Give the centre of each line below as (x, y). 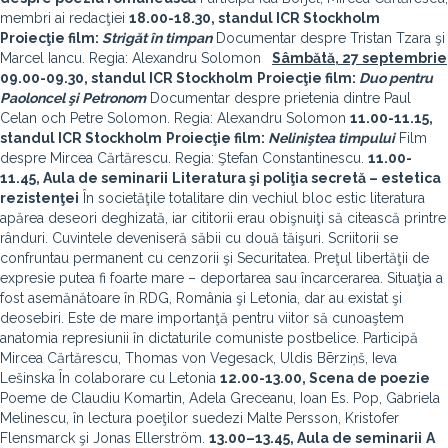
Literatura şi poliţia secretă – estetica (306, 178)
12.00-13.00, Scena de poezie (325, 378)
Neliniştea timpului (331, 138)
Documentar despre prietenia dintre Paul (278, 98)
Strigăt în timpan (157, 38)
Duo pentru (396, 78)
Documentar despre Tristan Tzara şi (328, 38)
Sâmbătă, (307, 58)
